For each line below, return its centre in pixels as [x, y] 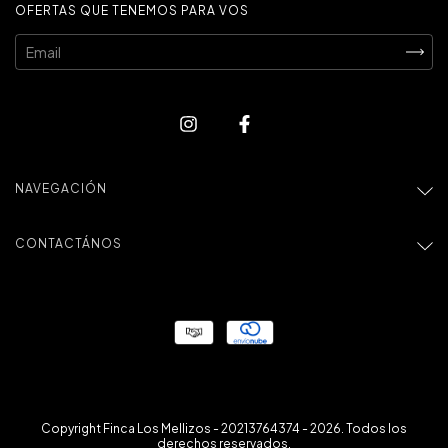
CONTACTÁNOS [68, 244]
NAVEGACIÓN [61, 189]
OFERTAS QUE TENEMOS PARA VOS [132, 11]
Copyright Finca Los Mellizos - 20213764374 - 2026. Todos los [224, 429]
